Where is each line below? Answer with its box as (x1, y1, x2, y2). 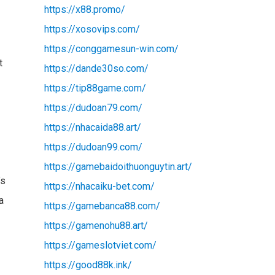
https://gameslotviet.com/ (44, 239, 157, 251)
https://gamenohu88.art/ (44, 219, 148, 231)
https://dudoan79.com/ (44, 101, 142, 114)
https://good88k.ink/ (44, 258, 132, 271)
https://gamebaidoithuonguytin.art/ (44, 160, 192, 172)
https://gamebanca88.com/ (44, 199, 160, 212)
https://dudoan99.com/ (44, 141, 142, 153)
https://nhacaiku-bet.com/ (44, 180, 155, 192)
